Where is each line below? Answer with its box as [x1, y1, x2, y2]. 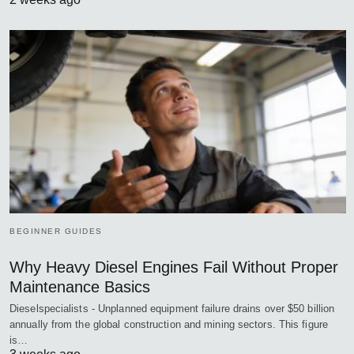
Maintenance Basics [9, 277, 150, 296]
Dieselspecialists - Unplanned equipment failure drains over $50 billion [9, 302, 335, 314]
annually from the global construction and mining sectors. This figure [9, 318, 328, 330]
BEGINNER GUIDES [9, 226, 103, 235]
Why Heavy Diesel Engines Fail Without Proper [9, 258, 338, 276]
